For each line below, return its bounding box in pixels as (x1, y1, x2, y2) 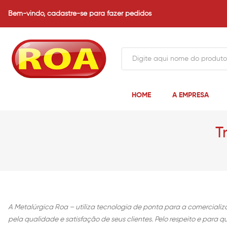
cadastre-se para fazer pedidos (47, 10, 152, 17)
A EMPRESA (172, 92, 209, 99)
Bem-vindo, (8, 10, 47, 17)
